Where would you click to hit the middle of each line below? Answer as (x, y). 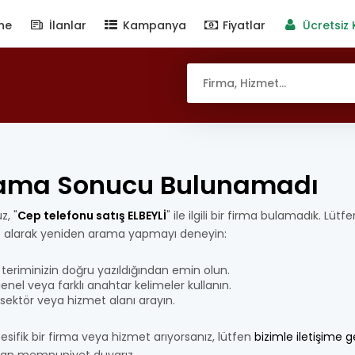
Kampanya (153, 25)
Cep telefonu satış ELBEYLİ (92, 216)
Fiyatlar (243, 25)
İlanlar (66, 25)
